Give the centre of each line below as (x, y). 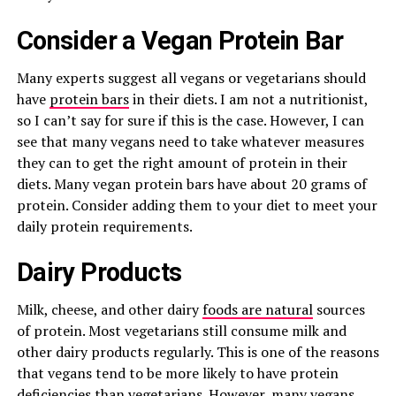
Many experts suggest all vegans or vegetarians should (191, 78)
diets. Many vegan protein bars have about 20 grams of (191, 184)
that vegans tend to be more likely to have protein (177, 373)
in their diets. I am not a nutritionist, (248, 99)
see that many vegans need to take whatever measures (190, 141)
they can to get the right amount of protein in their (182, 163)
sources (339, 309)
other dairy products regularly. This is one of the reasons (198, 352)
